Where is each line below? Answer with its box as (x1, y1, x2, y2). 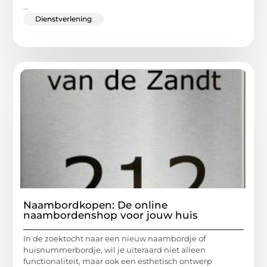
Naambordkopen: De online (23, 198, 168, 211)
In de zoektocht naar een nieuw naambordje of (23, 233, 206, 243)
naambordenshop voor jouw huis (23, 209, 198, 221)
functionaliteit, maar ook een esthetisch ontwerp (23, 256, 213, 266)
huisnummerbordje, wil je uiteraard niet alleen (23, 244, 206, 254)
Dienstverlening (35, 14, 92, 23)
